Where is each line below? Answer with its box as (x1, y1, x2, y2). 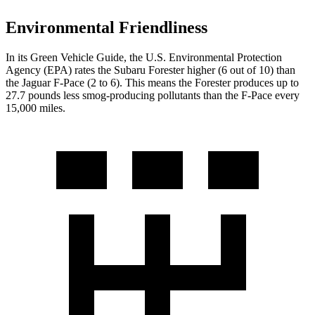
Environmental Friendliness (6, 18, 207, 37)
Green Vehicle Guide (30, 51, 124, 63)
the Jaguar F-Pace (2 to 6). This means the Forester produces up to (6, 76, 299, 89)
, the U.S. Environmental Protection (124, 51, 282, 63)
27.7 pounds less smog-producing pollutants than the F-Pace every (6, 89, 300, 101)
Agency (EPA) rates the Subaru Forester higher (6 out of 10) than (6, 63, 295, 76)
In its (6, 51, 30, 63)
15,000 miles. (6, 101, 65, 114)
